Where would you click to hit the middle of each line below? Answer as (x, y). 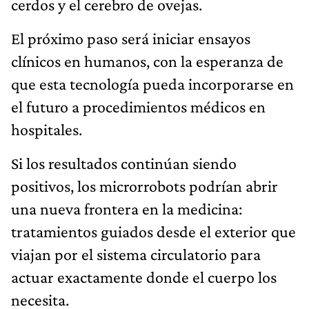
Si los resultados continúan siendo (124, 163)
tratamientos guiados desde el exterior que (153, 231)
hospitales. (47, 129)
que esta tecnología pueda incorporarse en (152, 83)
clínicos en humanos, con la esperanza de (147, 61)
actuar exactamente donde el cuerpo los (144, 277)
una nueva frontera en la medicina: (127, 208)
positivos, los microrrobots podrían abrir (144, 186)
